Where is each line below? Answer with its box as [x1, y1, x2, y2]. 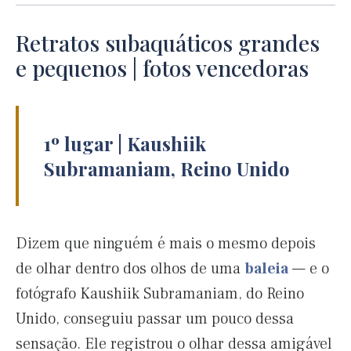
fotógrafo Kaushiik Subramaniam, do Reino [16, 284, 304, 305]
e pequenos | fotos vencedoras [16, 53, 309, 83]
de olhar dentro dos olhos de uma [16, 259, 244, 280]
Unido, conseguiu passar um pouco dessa [16, 309, 294, 330]
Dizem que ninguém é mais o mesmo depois [16, 233, 316, 255]
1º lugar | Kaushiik [44, 131, 206, 157]
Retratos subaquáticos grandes [16, 28, 320, 58]
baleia [244, 259, 288, 280]
